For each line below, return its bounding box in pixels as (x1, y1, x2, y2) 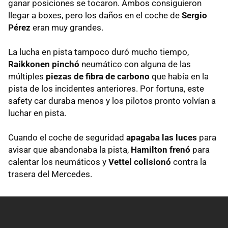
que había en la (150, 71, 209, 81)
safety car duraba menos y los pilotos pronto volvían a (8, 95, 216, 106)
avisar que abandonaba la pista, (8, 144, 131, 155)
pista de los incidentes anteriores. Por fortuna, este (8, 83, 204, 94)
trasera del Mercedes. (8, 168, 92, 179)
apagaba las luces (126, 132, 197, 142)
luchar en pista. (8, 107, 66, 118)
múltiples (8, 71, 46, 81)
